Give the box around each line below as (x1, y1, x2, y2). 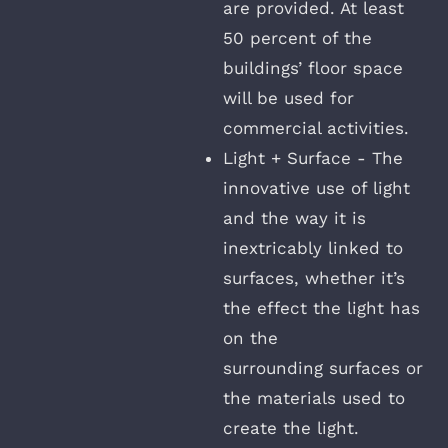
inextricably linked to (223, 237, 403, 258)
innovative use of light (223, 177, 410, 198)
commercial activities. (223, 117, 415, 138)
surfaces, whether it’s (223, 267, 405, 288)
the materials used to (223, 387, 405, 408)
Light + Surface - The (223, 147, 403, 168)
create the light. (223, 417, 371, 438)
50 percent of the (223, 27, 372, 48)
